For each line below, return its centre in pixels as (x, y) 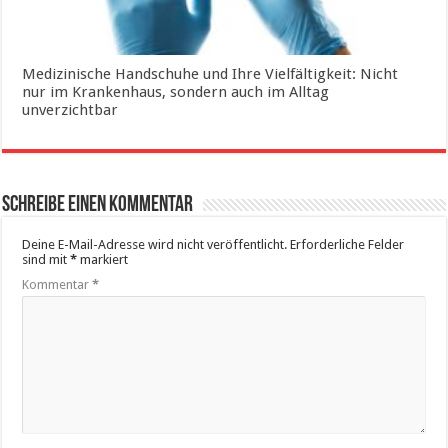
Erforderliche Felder (347, 245)
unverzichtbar (70, 110)
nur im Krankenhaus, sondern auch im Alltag (176, 92)
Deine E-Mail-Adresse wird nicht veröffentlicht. (155, 245)
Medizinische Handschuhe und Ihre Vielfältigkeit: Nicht (210, 74)
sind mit (46, 260)
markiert (103, 260)
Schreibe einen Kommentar (98, 206)
